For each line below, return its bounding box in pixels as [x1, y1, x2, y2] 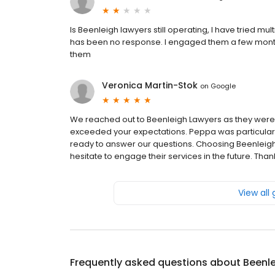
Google [211, 80, 236, 91]
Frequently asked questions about [70, 255, 243, 270]
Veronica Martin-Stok [102, 79, 198, 92]
